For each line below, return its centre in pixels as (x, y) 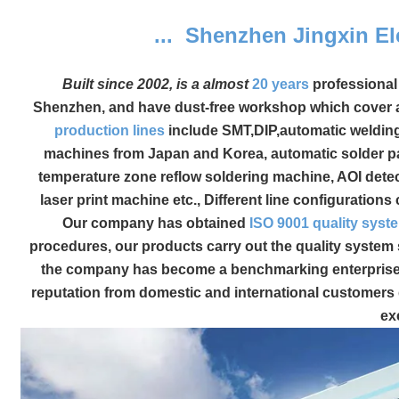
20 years (280, 85)
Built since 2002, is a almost (157, 85)
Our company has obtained (134, 224)
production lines (109, 131)
